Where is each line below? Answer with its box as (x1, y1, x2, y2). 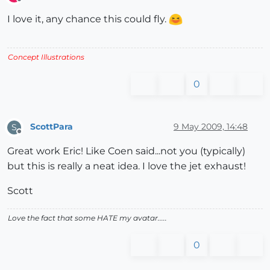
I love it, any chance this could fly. (7, 13, 169, 25)
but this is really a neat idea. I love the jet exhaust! (7, 160, 246, 172)
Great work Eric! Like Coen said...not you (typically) (7, 145, 245, 157)
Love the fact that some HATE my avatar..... (8, 213, 167, 222)
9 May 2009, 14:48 (174, 121, 248, 133)
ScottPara (30, 121, 73, 133)
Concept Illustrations (8, 52, 84, 61)
